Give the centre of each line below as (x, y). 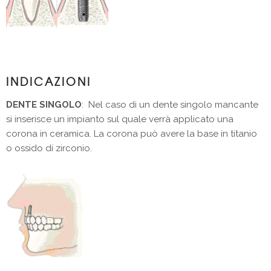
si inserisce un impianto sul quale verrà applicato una (120, 119)
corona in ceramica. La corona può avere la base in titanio (132, 134)
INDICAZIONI (49, 82)
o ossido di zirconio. (49, 149)
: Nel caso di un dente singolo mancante (170, 105)
